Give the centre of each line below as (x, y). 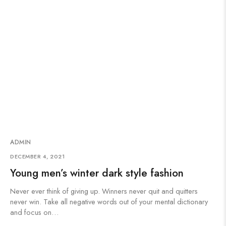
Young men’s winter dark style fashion (97, 173)
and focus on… (34, 212)
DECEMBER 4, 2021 (37, 156)
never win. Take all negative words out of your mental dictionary (109, 202)
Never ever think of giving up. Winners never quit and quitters (104, 191)
